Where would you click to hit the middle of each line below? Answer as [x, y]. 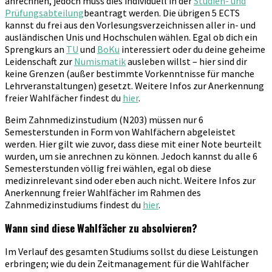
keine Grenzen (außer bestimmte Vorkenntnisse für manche [130, 73]
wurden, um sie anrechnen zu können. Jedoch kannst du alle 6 [131, 156]
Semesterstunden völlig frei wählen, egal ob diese [108, 168]
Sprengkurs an [36, 49]
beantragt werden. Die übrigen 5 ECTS [162, 12]
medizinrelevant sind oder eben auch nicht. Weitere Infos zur [130, 180]
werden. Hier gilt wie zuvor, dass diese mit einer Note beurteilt [133, 144]
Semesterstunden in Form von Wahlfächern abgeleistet [120, 131]
